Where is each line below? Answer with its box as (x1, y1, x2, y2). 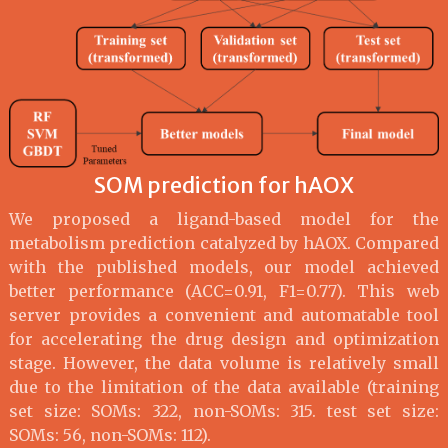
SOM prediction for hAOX (94, 171, 354, 199)
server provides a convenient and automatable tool (9, 304, 439, 325)
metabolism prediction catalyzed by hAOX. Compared (9, 232, 439, 253)
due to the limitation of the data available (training (9, 376, 439, 397)
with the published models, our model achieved (9, 256, 439, 277)
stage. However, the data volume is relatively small (9, 352, 439, 373)
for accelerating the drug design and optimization (9, 328, 439, 349)
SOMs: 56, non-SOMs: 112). (9, 424, 211, 445)
